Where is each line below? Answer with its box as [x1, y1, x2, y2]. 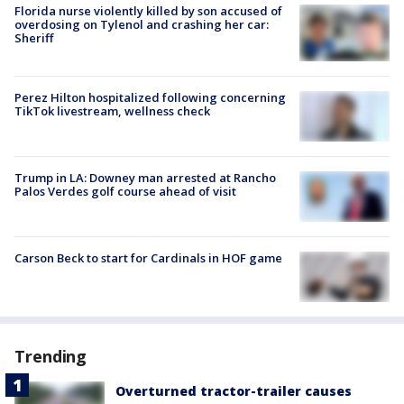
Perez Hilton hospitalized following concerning [14, 88, 286, 106]
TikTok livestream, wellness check [14, 102, 210, 119]
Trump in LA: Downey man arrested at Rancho [14, 169, 276, 186]
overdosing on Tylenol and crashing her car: [14, 15, 269, 32]
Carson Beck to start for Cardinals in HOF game [14, 250, 282, 267]
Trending [14, 345, 87, 368]
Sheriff [14, 29, 53, 46]
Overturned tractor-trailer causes [115, 382, 352, 400]
